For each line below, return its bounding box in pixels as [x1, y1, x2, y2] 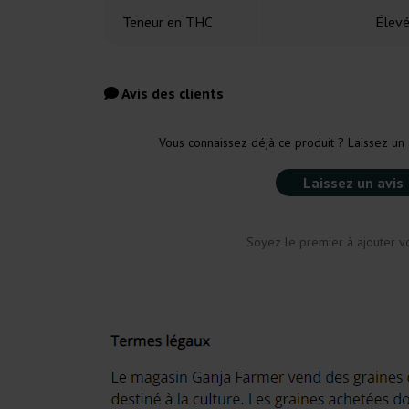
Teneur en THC [122, 13, 213, 32]
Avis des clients [119, 84, 224, 103]
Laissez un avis [303, 173, 404, 193]
